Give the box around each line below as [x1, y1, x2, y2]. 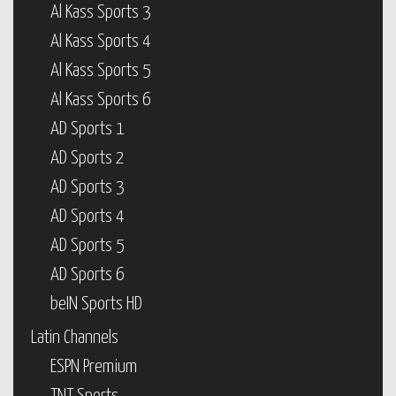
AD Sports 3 [50, 179, 125, 196]
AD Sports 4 [50, 208, 125, 225]
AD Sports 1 [50, 120, 125, 138]
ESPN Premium [50, 358, 137, 376]
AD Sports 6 [50, 266, 125, 284]
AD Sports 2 [50, 149, 125, 167]
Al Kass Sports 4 [50, 33, 151, 50]
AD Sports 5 [50, 237, 125, 255]
